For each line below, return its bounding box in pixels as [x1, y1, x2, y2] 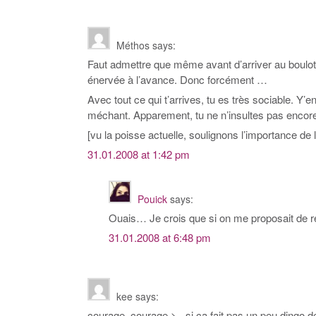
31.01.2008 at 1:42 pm [87, 147, 190, 162]
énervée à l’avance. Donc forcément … [87, 72, 267, 87]
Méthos [116, 38, 150, 53]
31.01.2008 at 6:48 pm [109, 230, 211, 245]
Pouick [138, 192, 167, 207]
